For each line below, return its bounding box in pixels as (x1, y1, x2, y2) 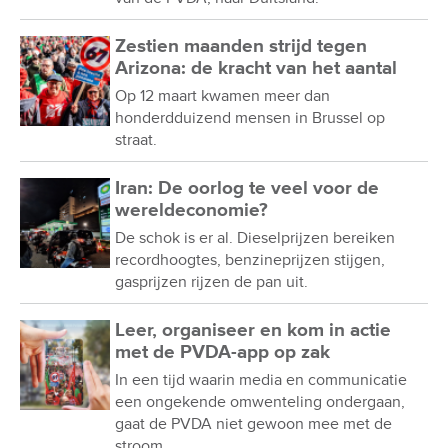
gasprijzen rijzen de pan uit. (115, 271, 308, 292)
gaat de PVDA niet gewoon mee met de (115, 413, 392, 434)
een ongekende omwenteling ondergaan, (115, 391, 405, 412)
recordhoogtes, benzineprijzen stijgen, (115, 249, 385, 270)
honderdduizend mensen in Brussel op (115, 107, 385, 128)
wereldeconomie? (115, 198, 268, 222)
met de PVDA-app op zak (115, 340, 330, 364)
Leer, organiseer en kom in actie (115, 318, 391, 342)
